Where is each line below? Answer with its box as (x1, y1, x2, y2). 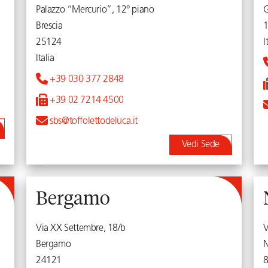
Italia (36, 54, 54, 63)
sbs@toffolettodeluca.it (47, 117, 138, 126)
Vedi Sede (187, 140, 220, 150)
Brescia (36, 22, 63, 31)
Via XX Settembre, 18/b (36, 224, 126, 233)
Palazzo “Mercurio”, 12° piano (36, 5, 154, 15)
